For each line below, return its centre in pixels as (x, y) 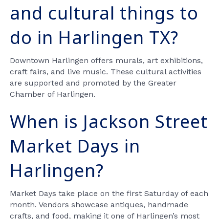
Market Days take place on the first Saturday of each (109, 193)
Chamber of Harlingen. (53, 94)
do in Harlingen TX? (94, 37)
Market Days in (75, 146)
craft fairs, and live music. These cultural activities (106, 71)
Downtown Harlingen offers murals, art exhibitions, (106, 60)
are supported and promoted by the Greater (93, 83)
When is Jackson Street (109, 121)
